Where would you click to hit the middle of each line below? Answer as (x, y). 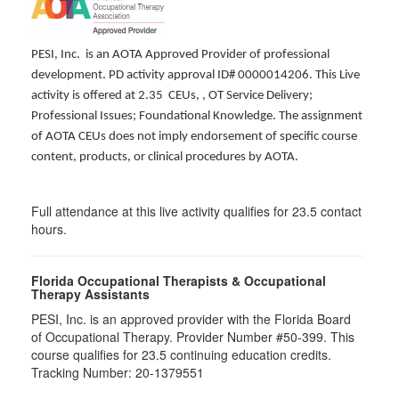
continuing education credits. (249, 354)
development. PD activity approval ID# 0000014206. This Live (195, 75)
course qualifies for (86, 354)
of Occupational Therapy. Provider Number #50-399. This (193, 337)
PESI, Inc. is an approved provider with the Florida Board (191, 319)
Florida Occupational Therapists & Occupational (179, 281)
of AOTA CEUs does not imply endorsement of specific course (194, 137)
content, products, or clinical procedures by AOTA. (165, 157)
